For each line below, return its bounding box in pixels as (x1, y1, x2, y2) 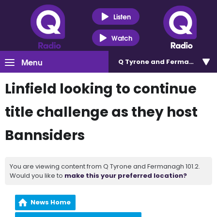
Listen (113, 11, 131, 22)
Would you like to (10, 171, 64, 180)
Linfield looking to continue (5, 79, 197, 98)
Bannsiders (5, 126, 85, 145)
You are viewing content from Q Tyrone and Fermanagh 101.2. (10, 162, 200, 171)
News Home (31, 198, 71, 207)
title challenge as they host (5, 103, 198, 122)
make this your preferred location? (64, 171, 187, 180)
